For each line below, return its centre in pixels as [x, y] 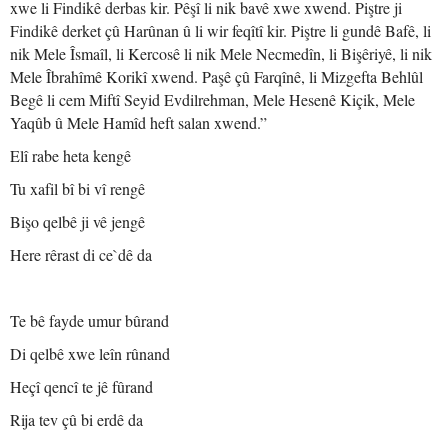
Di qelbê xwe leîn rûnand [90, 353]
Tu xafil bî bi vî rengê [77, 188]
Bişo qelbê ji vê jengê [77, 221]
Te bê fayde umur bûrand [89, 320]
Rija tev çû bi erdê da [76, 419]
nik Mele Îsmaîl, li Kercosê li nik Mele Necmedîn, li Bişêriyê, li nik [221, 53]
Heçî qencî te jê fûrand [81, 386]
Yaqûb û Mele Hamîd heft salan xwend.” [138, 122]
